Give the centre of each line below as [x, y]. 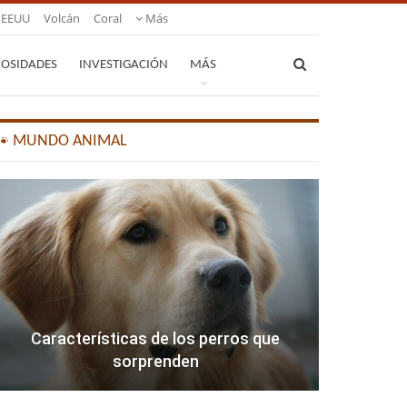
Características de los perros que [156, 339]
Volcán [62, 18]
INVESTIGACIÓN [124, 65]
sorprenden [155, 362]
